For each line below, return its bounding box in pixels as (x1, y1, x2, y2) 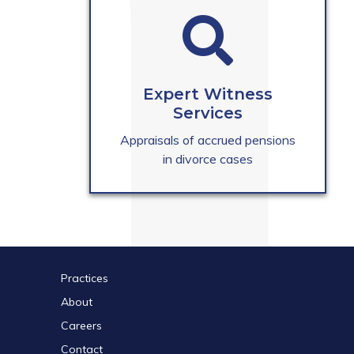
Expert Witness (143, 85, 273, 104)
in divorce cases (163, 151, 254, 168)
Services (173, 104, 243, 123)
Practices (61, 271, 108, 286)
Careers (61, 318, 102, 333)
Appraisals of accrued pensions (120, 132, 296, 149)
